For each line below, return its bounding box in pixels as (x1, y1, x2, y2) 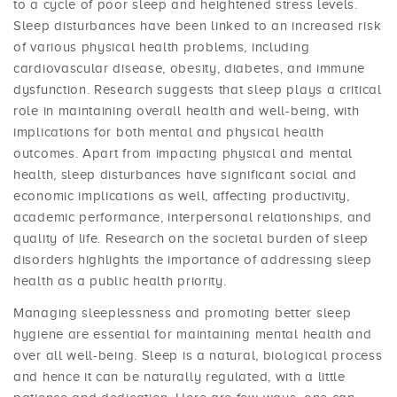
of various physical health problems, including (13, 40, 310, 55)
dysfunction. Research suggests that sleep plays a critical (13, 82, 382, 97)
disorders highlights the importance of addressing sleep (13, 253, 372, 268)
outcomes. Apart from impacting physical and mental (13, 146, 354, 161)
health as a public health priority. (13, 274, 227, 289)
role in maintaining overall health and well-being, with (13, 104, 360, 119)
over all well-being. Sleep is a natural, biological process (13, 348, 383, 363)
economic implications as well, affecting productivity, (13, 189, 350, 204)
